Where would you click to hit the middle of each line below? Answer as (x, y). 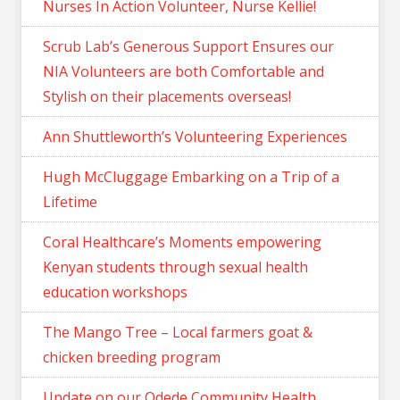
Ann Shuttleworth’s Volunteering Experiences (195, 136)
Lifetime (70, 201)
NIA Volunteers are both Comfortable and (183, 71)
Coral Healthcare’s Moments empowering (182, 242)
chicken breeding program (132, 357)
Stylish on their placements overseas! (167, 96)
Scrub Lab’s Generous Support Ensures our (188, 46)
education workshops (115, 292)
